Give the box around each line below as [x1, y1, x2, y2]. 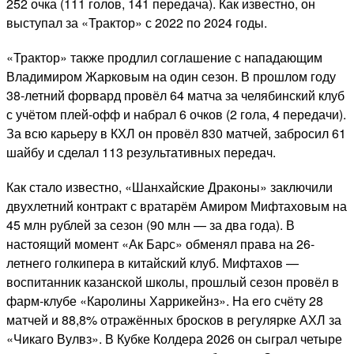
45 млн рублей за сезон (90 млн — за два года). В [6, 216, 295, 235]
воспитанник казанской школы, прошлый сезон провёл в [6, 273, 339, 292]
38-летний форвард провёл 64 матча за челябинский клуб [6, 86, 345, 105]
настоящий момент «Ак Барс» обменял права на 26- [6, 235, 314, 254]
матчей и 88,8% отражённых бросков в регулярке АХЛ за [6, 311, 341, 330]
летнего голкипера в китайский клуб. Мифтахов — [6, 254, 299, 273]
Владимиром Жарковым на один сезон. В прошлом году [6, 67, 336, 86]
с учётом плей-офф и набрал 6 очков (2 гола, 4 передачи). [6, 105, 346, 124]
